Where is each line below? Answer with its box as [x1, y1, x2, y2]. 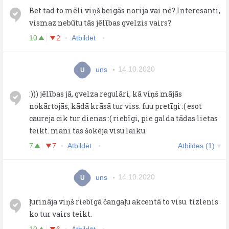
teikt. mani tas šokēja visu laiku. [29, 125, 147, 135]
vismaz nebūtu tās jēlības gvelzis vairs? [29, 17, 171, 28]
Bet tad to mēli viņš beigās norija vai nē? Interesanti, [29, 5, 220, 15]
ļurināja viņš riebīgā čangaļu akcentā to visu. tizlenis [29, 196, 218, 207]
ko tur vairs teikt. [29, 209, 92, 219]
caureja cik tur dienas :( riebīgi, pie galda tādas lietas [29, 113, 218, 123]
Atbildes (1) [178, 141, 215, 150]
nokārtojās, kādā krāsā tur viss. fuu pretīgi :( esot [29, 101, 202, 111]
